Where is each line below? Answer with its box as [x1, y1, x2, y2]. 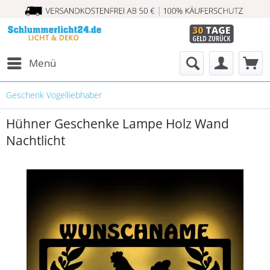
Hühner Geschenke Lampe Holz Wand [6, 115, 229, 132]
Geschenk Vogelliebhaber [6, 89, 102, 101]
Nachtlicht [6, 132, 65, 149]
